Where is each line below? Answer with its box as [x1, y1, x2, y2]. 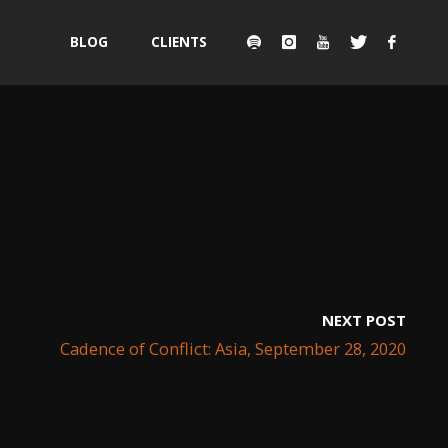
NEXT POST [322, 309, 406, 330]
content [71, 119, 125, 139]
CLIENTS [150, 33, 207, 51]
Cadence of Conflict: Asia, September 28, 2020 [60, 336, 406, 360]
